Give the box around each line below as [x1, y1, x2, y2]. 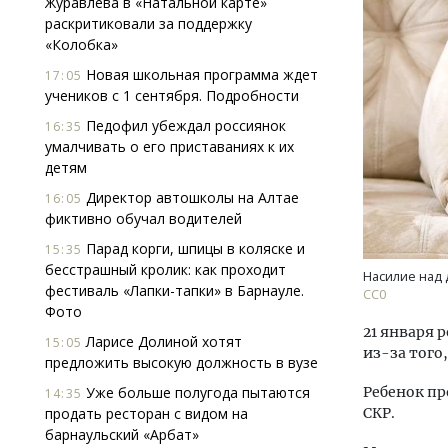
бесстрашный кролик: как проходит [45, 260, 286, 279]
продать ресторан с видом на [45, 404, 248, 423]
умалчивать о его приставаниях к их [45, 137, 294, 156]
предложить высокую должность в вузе [45, 353, 318, 372]
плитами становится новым [117, 200, 307, 219]
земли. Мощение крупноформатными [117, 179, 372, 198]
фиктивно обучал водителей [45, 209, 242, 228]
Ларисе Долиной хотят [82, 332, 242, 351]
